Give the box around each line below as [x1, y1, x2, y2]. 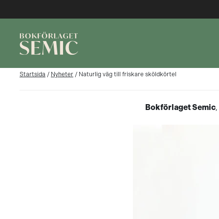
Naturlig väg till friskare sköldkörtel [79, 71, 176, 78]
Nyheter [51, 71, 73, 78]
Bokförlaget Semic [145, 103, 216, 112]
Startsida [20, 71, 45, 78]
